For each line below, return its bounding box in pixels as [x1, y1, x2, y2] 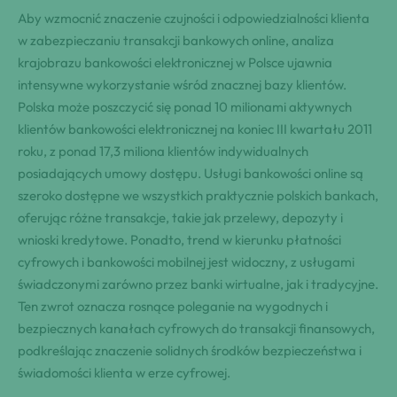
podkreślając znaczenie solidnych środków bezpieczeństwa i [18, 342, 362, 360]
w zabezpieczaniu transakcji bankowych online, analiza [18, 32, 334, 50]
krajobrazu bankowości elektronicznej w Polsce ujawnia [18, 54, 332, 72]
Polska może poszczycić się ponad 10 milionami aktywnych [18, 98, 352, 116]
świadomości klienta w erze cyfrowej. [18, 364, 230, 382]
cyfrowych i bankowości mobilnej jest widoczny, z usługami [18, 253, 354, 271]
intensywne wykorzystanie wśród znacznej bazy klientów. [18, 76, 346, 94]
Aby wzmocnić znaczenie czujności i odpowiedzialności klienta [18, 10, 370, 27]
